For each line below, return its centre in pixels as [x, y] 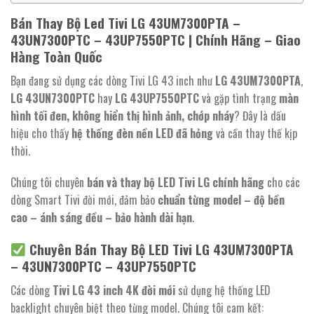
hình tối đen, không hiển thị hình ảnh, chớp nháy [122, 115]
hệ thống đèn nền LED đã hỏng [142, 133]
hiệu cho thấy [41, 133]
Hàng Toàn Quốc [56, 57]
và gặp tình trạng [239, 98]
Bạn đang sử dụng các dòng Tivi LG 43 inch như [113, 80]
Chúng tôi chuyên [49, 183]
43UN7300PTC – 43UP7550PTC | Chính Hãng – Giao [156, 40]
